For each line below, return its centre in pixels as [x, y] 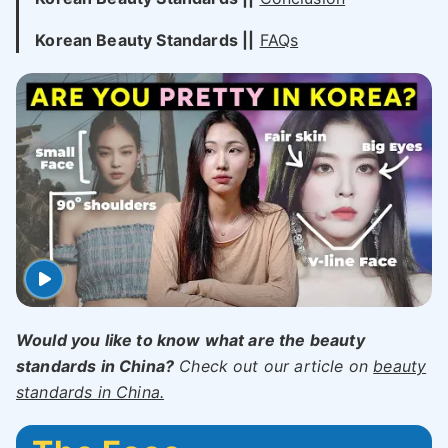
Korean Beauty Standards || [145, 40]
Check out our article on [274, 366]
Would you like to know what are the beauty [190, 340]
